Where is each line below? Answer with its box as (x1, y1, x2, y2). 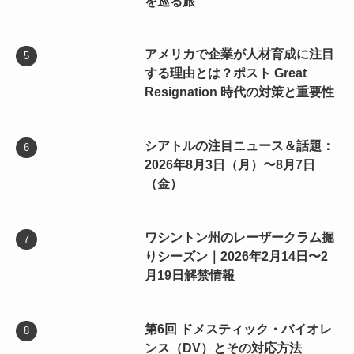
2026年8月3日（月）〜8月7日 (144, 157, 315, 172)
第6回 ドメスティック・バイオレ (144, 322, 332, 337)
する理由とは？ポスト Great (144, 66, 307, 81)
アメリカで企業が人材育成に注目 (144, 47, 334, 62)
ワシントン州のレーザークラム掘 (144, 230, 334, 245)
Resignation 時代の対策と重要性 (144, 85, 334, 100)
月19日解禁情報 (144, 268, 235, 283)
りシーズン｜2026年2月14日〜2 (144, 249, 328, 264)
